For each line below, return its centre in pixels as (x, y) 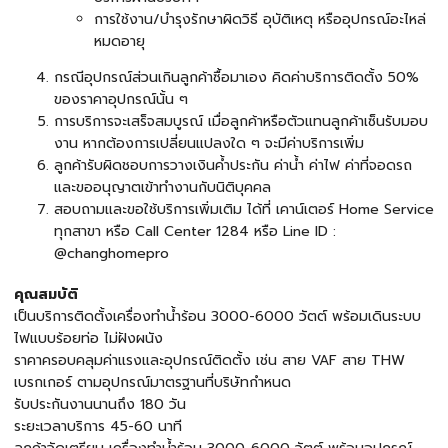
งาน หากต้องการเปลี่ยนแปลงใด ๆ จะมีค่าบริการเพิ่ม (209, 143)
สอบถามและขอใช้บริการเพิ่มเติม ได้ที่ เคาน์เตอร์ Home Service (244, 209)
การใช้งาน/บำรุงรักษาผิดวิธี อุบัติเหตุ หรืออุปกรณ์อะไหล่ (260, 19)
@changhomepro (111, 253)
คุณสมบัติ (46, 294)
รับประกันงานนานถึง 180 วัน (100, 404)
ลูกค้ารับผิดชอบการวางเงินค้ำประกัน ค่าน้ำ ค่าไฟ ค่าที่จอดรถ (233, 165)
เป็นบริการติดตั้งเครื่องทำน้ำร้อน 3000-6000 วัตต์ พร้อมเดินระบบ (217, 316)
